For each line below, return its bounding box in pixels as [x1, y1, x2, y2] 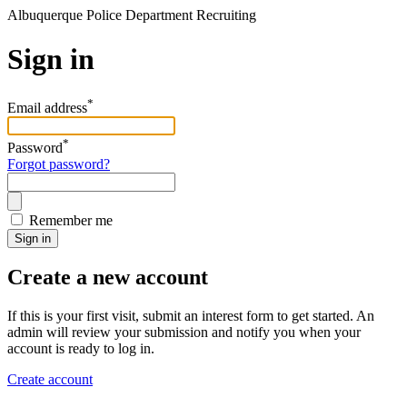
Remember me [29, 212, 113, 228]
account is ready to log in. [7, 341, 154, 357]
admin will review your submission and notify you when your [7, 324, 361, 341]
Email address [7, 100, 87, 116]
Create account [7, 372, 93, 388]
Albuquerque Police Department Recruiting [7, 7, 256, 23]
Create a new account [7, 265, 208, 290]
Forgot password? [7, 155, 110, 172]
